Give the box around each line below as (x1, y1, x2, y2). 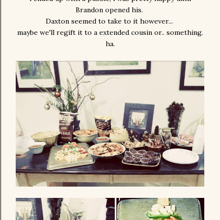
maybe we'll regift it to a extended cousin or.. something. (17, 28, 203, 37)
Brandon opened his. (75, 5, 145, 14)
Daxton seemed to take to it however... (45, 17, 175, 26)
